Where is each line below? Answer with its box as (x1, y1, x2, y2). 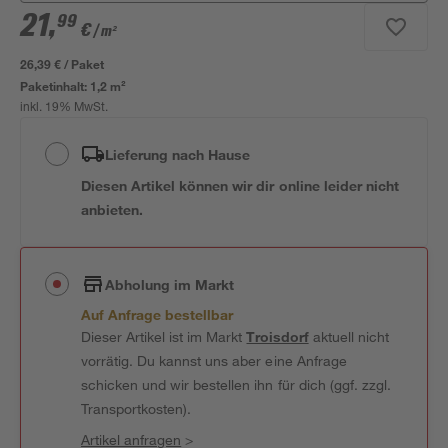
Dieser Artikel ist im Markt (81, 328, 247, 345)
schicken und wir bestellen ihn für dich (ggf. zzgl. (81, 376, 391, 393)
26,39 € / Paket (20, 56, 105, 72)
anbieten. (81, 201, 144, 218)
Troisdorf (246, 328, 309, 345)
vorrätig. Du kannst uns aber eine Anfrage (81, 352, 347, 369)
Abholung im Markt (105, 275, 235, 293)
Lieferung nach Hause (105, 145, 251, 163)
